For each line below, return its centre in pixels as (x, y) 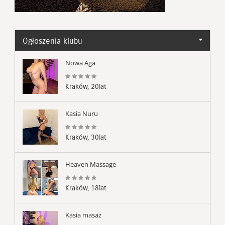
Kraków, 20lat (86, 86)
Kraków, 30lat (86, 137)
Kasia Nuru (82, 113)
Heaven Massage (91, 164)
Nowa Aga (80, 63)
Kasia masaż (83, 215)
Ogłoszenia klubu (52, 41)
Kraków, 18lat (86, 188)
